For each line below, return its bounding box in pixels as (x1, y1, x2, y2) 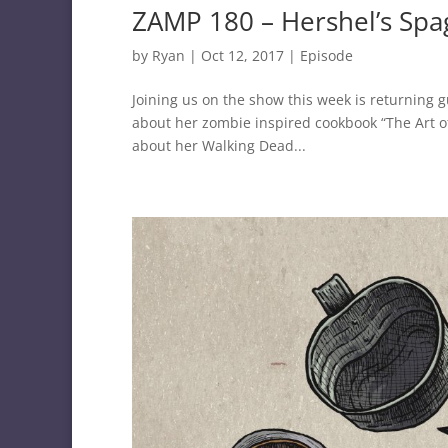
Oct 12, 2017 (201, 46, 284, 66)
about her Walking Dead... (132, 136, 306, 156)
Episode (300, 46, 353, 66)
